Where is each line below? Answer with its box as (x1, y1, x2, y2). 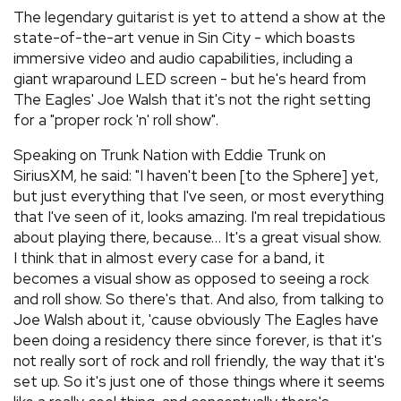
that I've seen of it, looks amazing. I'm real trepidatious (13, 206, 386, 226)
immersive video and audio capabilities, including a (13, 47, 353, 68)
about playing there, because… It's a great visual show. (13, 226, 381, 247)
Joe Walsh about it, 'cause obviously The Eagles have (13, 309, 379, 329)
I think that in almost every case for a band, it (13, 247, 325, 268)
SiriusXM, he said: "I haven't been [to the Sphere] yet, (13, 165, 379, 185)
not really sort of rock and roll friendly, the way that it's (13, 350, 385, 371)
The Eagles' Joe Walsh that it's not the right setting (13, 89, 371, 109)
